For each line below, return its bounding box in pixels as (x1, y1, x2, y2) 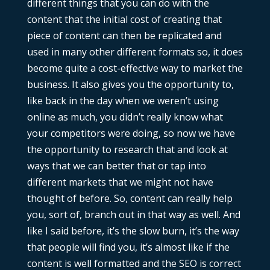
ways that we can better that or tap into (27, 159, 206, 173)
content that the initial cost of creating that (27, 13, 222, 27)
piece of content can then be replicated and (27, 29, 222, 43)
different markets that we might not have (27, 175, 213, 189)
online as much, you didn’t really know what (27, 110, 223, 124)
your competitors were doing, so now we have (27, 127, 235, 140)
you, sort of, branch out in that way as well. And (27, 208, 240, 222)
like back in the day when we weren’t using (27, 94, 219, 108)
